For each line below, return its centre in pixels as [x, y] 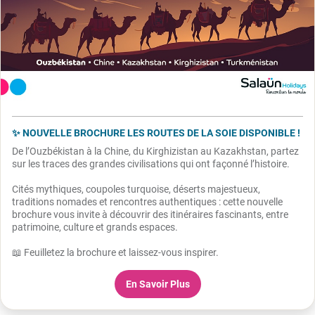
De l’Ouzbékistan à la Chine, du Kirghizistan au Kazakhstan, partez [155, 152]
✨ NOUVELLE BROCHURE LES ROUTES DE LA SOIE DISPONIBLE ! [156, 133]
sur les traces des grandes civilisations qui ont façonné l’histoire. [152, 164]
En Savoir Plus [157, 284]
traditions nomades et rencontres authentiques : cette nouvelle [147, 202]
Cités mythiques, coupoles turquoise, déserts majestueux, [136, 189]
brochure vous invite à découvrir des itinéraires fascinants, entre [150, 215]
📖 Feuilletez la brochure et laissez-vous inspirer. [115, 253]
